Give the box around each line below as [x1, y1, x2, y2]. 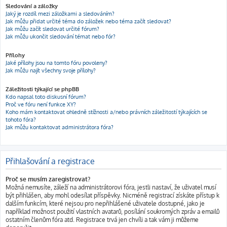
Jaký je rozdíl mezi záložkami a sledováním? [6, 10, 115, 17]
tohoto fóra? [6, 116, 36, 123]
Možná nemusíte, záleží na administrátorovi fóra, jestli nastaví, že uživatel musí [6, 183, 216, 191]
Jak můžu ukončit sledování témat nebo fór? [6, 33, 116, 40]
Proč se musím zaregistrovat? [6, 175, 90, 183]
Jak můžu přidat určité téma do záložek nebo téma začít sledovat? [6, 18, 171, 25]
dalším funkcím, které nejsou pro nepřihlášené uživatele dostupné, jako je [6, 200, 205, 207]
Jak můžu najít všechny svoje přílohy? [6, 67, 96, 74]
